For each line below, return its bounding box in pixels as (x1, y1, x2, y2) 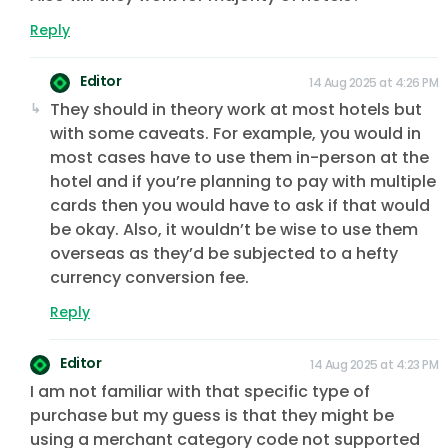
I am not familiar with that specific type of (30, 380, 370, 404)
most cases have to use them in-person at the (50, 146, 429, 170)
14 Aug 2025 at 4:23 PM (310, 356, 438, 374)
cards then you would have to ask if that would (50, 194, 430, 218)
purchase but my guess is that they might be (30, 404, 394, 428)
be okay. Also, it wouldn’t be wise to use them (50, 218, 418, 242)
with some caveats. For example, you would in (50, 122, 421, 146)
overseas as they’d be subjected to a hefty (50, 242, 398, 266)
